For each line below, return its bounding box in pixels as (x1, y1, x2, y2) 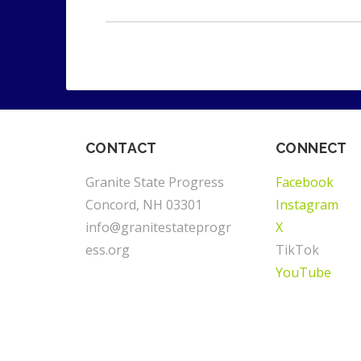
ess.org (85, 240, 130, 259)
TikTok (276, 240, 319, 259)
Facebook (276, 172, 334, 191)
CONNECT (276, 139, 347, 156)
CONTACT (85, 139, 157, 156)
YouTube (276, 263, 331, 281)
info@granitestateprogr (85, 218, 231, 236)
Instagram (276, 195, 338, 214)
